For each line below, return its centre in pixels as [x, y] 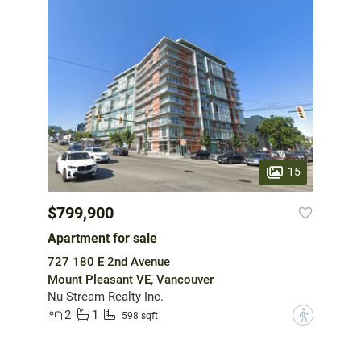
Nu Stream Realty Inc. [106, 296]
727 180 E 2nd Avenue [109, 261]
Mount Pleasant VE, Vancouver [131, 279]
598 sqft [140, 316]
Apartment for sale [102, 238]
